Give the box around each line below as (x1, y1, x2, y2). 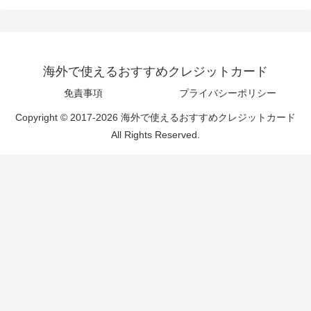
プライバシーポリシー (179, 87, 276, 99)
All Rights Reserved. (111, 129, 200, 141)
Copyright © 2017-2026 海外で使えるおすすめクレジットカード (15, 112, 296, 124)
